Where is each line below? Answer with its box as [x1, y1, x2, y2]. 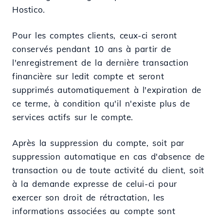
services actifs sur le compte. [12, 111, 134, 122]
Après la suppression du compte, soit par [12, 137, 185, 148]
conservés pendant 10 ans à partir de [12, 43, 171, 54]
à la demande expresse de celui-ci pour [12, 178, 177, 189]
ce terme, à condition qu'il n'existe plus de [12, 98, 190, 109]
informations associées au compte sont [12, 205, 176, 216]
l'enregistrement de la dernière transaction [12, 57, 189, 68]
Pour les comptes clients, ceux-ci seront [12, 30, 178, 40]
